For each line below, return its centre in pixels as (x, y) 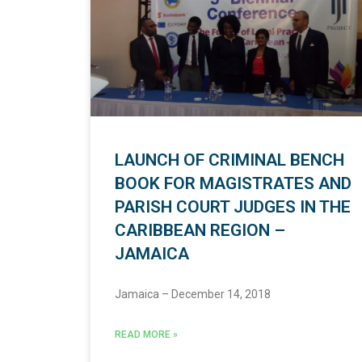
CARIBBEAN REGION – (200, 231)
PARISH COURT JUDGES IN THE (233, 207)
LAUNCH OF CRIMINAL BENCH (229, 160)
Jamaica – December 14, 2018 (193, 295)
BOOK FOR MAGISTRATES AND (233, 184)
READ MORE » (146, 335)
